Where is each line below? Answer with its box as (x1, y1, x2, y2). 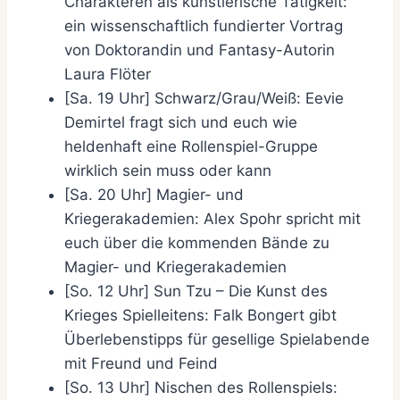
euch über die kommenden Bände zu (64, 234, 329, 253)
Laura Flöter (64, 65, 151, 84)
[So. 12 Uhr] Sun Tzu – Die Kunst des (64, 282, 328, 301)
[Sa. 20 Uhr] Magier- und (64, 186, 244, 204)
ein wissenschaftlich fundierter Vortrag (64, 17, 343, 36)
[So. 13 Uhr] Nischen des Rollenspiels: (64, 379, 337, 397)
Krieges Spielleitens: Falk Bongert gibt (64, 306, 337, 325)
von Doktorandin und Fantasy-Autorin (64, 41, 335, 60)
